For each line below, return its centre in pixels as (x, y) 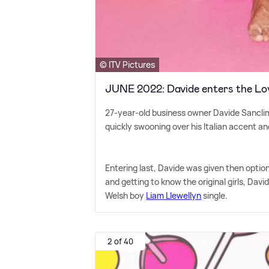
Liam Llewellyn (174, 195)
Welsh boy (126, 195)
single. (215, 195)
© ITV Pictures (128, 64)
